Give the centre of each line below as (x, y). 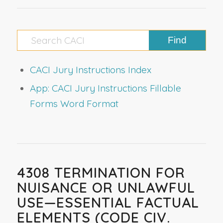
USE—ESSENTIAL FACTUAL (108, 202)
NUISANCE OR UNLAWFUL (106, 187)
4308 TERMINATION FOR (101, 172)
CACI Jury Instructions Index (90, 69)
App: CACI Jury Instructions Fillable (105, 88)
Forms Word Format (74, 103)
